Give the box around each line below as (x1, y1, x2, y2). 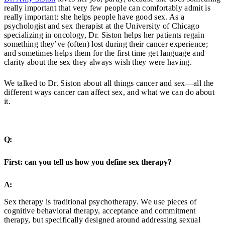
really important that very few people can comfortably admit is (4, 4, 210, 13)
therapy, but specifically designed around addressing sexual (4, 215, 200, 224)
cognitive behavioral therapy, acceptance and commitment (4, 206, 196, 215)
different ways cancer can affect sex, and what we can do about (4, 88, 214, 97)
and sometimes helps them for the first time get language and (4, 49, 205, 58)
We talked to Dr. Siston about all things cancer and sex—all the (4, 79, 214, 88)
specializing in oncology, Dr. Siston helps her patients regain (4, 31, 204, 40)
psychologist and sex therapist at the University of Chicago (4, 22, 199, 31)
